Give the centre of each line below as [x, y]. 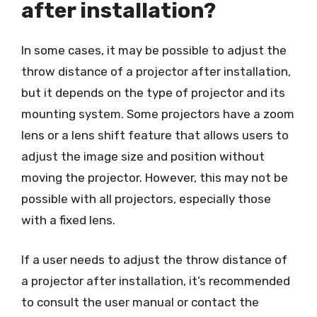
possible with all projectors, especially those [146, 199]
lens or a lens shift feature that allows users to [155, 135]
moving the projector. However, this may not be [155, 178]
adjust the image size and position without [143, 156]
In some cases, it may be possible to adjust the [154, 50]
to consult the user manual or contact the [140, 302]
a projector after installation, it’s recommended [156, 281]
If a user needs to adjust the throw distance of [154, 259]
